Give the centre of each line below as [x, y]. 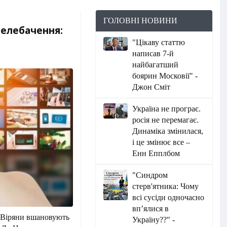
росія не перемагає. [166, 120]
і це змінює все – [161, 142]
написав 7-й [153, 53]
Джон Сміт [152, 87]
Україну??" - [154, 220]
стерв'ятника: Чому [166, 186]
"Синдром [150, 175]
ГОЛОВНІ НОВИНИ [140, 21]
